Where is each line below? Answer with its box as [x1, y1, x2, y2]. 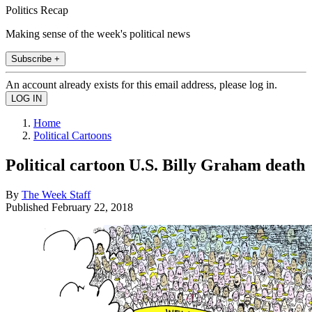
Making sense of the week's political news [6, 27, 190, 40]
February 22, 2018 [52, 201, 133, 213]
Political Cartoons [33, 129, 111, 141]
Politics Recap [6, 3, 68, 16]
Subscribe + [11, 53, 60, 64]
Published [6, 201, 52, 213]
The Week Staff [22, 188, 91, 201]
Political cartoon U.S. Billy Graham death [6, 155, 305, 174]
